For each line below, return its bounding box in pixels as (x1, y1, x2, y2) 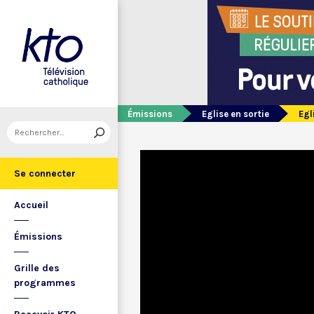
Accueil (14, 199, 48, 211)
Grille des (14, 262, 60, 274)
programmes (14, 277, 76, 289)
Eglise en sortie (202, 109, 269, 119)
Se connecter (14, 168, 76, 179)
